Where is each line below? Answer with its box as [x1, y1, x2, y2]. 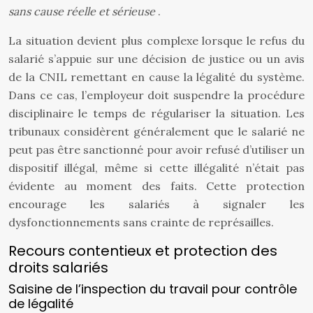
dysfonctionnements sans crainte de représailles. [8, 215, 274, 229]
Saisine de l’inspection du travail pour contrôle [8, 280, 297, 298]
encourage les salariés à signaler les [8, 197, 305, 211]
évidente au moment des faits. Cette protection [8, 179, 305, 193]
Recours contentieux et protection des [8, 241, 277, 261]
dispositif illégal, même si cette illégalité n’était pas [8, 161, 305, 175]
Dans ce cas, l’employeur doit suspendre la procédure [8, 88, 305, 102]
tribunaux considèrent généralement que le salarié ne [8, 124, 305, 138]
